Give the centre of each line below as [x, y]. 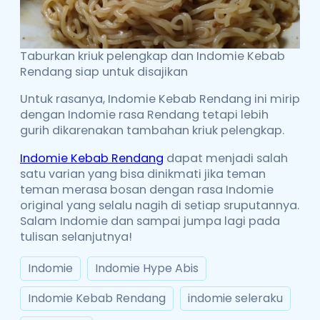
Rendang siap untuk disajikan [104, 72]
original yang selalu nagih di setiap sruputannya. [160, 205]
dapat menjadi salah [226, 158]
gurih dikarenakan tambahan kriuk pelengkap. [152, 131]
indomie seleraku [235, 298]
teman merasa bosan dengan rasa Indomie [147, 189]
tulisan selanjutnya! [76, 236]
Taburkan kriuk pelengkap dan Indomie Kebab [152, 56]
